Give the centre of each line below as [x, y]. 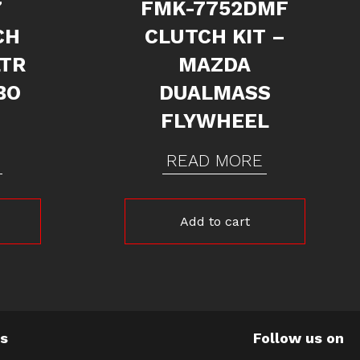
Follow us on [298, 338]
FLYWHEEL [215, 121]
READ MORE [215, 160]
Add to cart [215, 221]
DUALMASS [215, 92]
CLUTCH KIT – [215, 36]
